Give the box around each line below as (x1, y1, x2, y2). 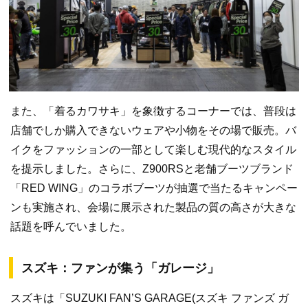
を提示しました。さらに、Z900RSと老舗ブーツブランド (10, 162, 294, 175)
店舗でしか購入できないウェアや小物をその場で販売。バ (10, 124, 296, 136)
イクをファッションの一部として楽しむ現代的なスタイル (10, 143, 296, 155)
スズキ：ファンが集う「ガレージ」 (21, 261, 219, 275)
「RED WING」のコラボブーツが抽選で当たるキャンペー (10, 181, 298, 194)
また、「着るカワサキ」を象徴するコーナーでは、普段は (10, 104, 296, 117)
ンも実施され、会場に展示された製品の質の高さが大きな (10, 201, 296, 213)
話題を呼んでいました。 (10, 220, 131, 232)
